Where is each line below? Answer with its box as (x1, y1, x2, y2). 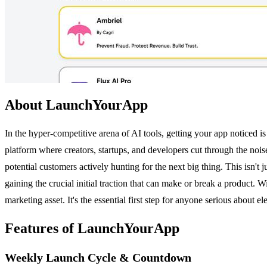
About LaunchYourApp (5, 97, 148, 113)
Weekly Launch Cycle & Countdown (5, 250, 191, 264)
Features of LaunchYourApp (5, 220, 179, 236)
